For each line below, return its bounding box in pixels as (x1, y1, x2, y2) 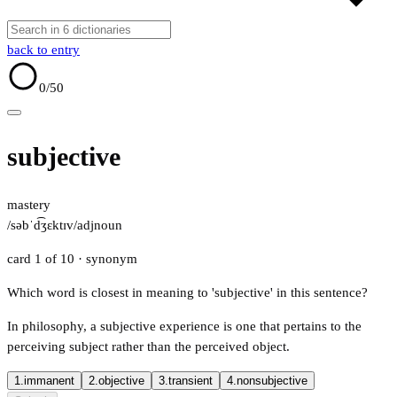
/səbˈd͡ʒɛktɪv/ (7, 218, 77, 233)
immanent (24, 374, 74, 388)
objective (98, 374, 144, 388)
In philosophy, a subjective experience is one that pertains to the (7, 319, 362, 334)
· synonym (78, 252, 137, 267)
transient (168, 374, 213, 388)
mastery (7, 198, 51, 213)
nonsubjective (237, 374, 307, 388)
